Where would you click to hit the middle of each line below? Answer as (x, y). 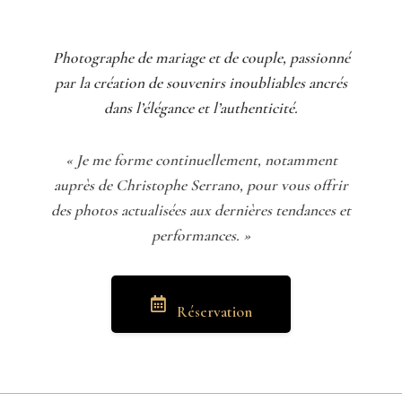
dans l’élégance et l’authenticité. (201, 108)
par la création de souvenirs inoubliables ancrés (201, 83)
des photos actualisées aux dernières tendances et (201, 210)
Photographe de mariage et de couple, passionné (201, 57)
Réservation (214, 311)
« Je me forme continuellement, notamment (201, 160)
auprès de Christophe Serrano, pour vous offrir (201, 185)
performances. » (201, 235)
